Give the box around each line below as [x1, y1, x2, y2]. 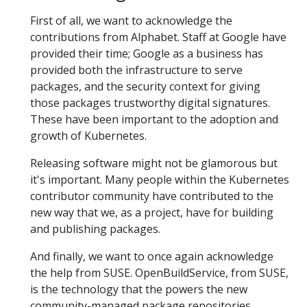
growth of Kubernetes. [30, 127, 147, 143]
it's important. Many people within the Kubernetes [30, 171, 289, 187]
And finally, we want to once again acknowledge [30, 248, 273, 264]
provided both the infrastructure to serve [30, 62, 243, 77]
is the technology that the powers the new [30, 281, 247, 297]
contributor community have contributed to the [30, 188, 273, 204]
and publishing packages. [30, 221, 160, 236]
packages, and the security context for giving [30, 78, 260, 94]
